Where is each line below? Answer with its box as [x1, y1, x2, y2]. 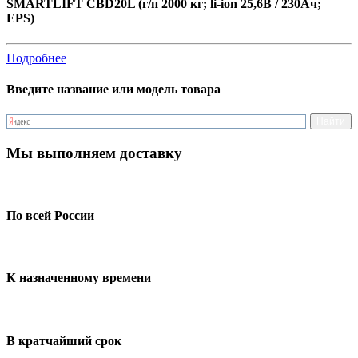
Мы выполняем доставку [6, 144, 182, 161]
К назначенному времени [6, 271, 151, 285]
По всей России [6, 208, 94, 222]
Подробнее [6, 50, 66, 65]
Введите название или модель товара [6, 82, 221, 96]
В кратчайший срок [6, 333, 121, 348]
